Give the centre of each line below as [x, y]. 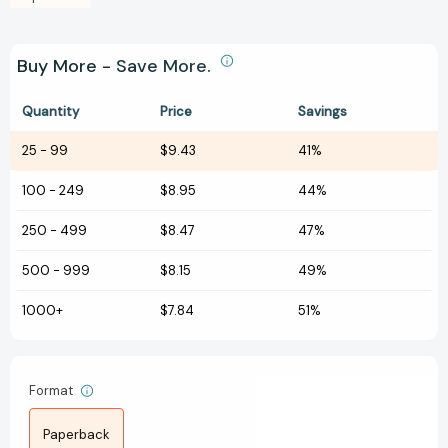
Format [52, 391]
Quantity [50, 112]
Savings [322, 112]
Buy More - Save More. [116, 66]
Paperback [76, 435]
